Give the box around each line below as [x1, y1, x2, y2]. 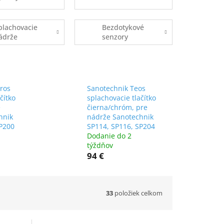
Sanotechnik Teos [86, 83, 145, 93]
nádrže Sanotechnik [86, 112, 153, 122]
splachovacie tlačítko [86, 93, 156, 103]
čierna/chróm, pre [86, 102, 147, 112]
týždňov [86, 140, 113, 150]
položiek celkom [113, 188, 162, 197]
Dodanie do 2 [86, 131, 131, 141]
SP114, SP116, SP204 [86, 121, 155, 131]
